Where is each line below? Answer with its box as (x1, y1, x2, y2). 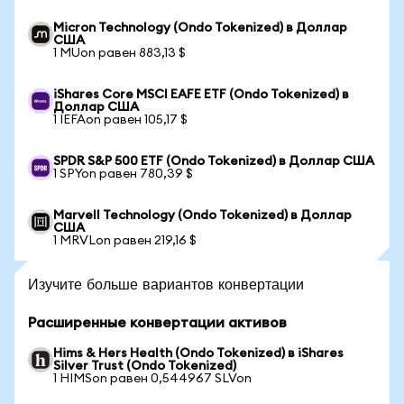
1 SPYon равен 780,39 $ (53, 168, 193, 180)
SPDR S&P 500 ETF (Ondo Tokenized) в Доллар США (53, 155, 374, 168)
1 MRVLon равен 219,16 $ (53, 234, 197, 247)
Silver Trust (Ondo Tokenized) (53, 360, 236, 372)
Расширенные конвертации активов (28, 316, 287, 330)
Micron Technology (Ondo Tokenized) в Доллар (53, 22, 347, 34)
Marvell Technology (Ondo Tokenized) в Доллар (53, 209, 352, 222)
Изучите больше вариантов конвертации (28, 274, 304, 293)
